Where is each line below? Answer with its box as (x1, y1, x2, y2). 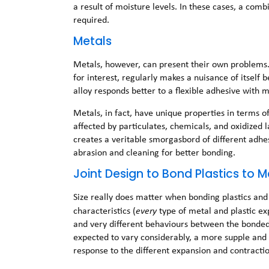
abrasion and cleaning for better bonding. (73, 145, 236, 159)
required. (73, 13, 110, 26)
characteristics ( (73, 204, 136, 217)
